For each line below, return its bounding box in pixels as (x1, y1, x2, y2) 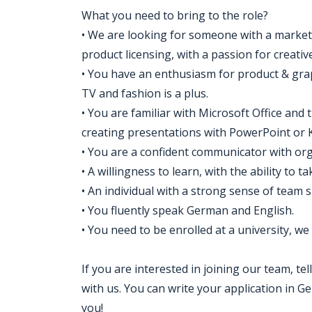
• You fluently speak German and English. (81, 203, 294, 218)
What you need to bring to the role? (81, 8, 268, 23)
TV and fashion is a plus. (81, 86, 208, 101)
